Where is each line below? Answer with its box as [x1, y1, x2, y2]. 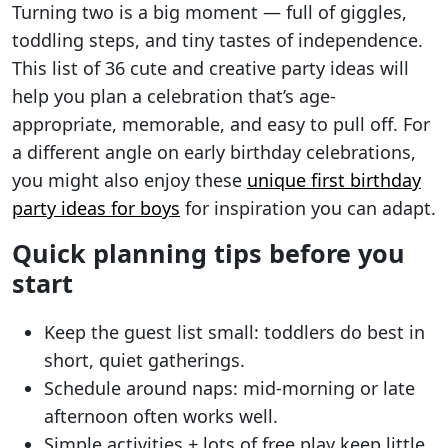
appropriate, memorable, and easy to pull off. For [12, 112, 430, 137]
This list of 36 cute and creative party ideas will [12, 56, 409, 81]
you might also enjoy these [12, 168, 247, 193]
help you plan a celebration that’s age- [12, 84, 336, 109]
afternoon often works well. [44, 404, 278, 429]
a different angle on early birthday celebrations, [12, 140, 416, 165]
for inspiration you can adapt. [180, 196, 436, 221]
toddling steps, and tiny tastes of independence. [12, 28, 423, 53]
